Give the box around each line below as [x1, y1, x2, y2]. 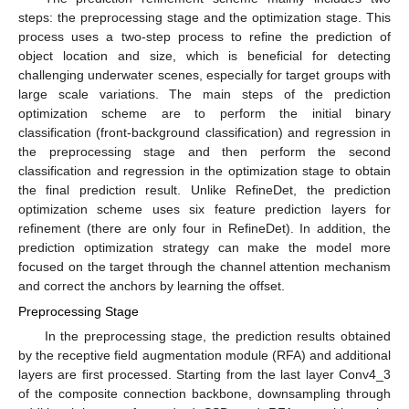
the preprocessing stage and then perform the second [18, 143, 391, 159]
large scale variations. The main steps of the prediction [18, 86, 391, 101]
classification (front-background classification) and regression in [18, 124, 391, 140]
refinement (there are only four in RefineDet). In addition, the [18, 220, 391, 236]
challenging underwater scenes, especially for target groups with [18, 67, 391, 82]
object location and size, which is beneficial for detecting [18, 47, 391, 63]
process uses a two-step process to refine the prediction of [18, 28, 391, 44]
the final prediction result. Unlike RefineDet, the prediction [18, 182, 391, 197]
